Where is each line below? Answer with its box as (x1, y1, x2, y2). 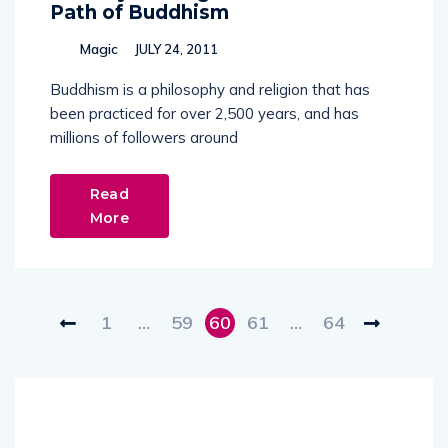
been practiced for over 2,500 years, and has (50, 104, 359, 123)
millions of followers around (50, 128, 238, 147)
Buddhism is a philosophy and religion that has (50, 80, 370, 99)
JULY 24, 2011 (131, 41, 218, 57)
